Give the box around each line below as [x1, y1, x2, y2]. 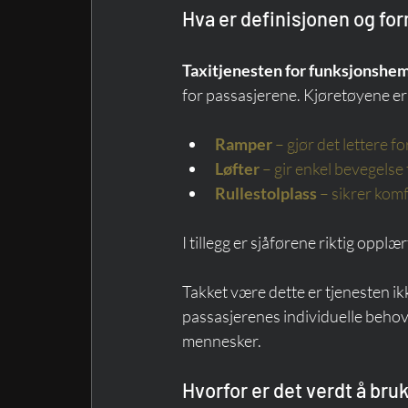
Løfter [215, 158, 260, 178]
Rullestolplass [215, 182, 317, 203]
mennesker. [182, 330, 261, 351]
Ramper [215, 133, 272, 154]
